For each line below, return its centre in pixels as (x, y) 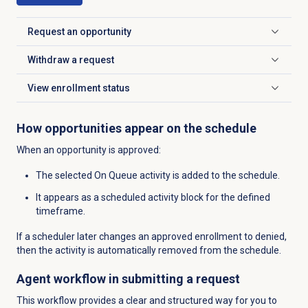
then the (35, 250)
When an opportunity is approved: (88, 150)
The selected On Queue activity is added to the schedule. (157, 175)
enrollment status (90, 88)
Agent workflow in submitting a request (128, 278)
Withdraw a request (70, 59)
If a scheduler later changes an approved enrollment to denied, (151, 236)
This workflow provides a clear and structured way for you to (146, 300)
